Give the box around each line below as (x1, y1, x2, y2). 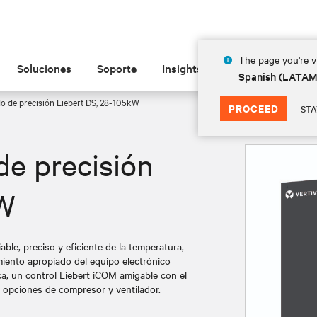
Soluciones (17, 60, 72, 76)
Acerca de (228, 60, 278, 76)
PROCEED (228, 100, 279, 115)
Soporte (97, 60, 137, 76)
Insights (162, 60, 203, 76)
